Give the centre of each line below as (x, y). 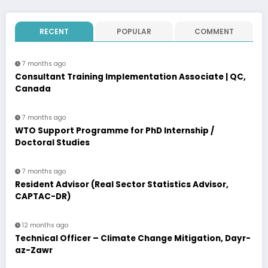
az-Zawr (34, 250)
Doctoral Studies (52, 142)
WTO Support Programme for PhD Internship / (115, 130)
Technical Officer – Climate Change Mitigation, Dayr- (133, 238)
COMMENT (214, 31)
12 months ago (45, 225)
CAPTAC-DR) (43, 196)
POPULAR (134, 31)
